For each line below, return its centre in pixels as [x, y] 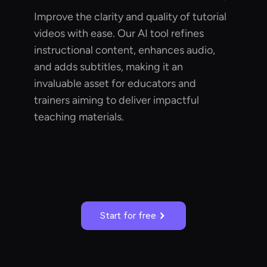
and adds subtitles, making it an [109, 66]
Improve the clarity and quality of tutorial [131, 16]
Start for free [128, 215]
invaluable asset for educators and [115, 83]
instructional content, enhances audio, [125, 50]
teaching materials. [79, 117]
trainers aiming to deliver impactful [117, 100]
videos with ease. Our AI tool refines [119, 33]
